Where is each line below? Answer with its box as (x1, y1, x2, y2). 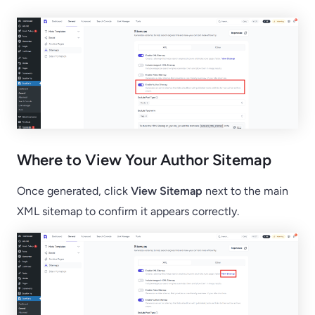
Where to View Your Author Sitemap (17, 150, 271, 169)
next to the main (202, 184, 288, 198)
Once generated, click (17, 184, 131, 198)
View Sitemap (131, 184, 202, 198)
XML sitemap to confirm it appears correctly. (17, 204, 239, 218)
